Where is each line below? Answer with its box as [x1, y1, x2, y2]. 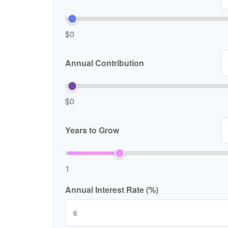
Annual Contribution [65, 56, 144, 69]
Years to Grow [65, 124, 119, 136]
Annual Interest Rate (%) [65, 183, 158, 195]
